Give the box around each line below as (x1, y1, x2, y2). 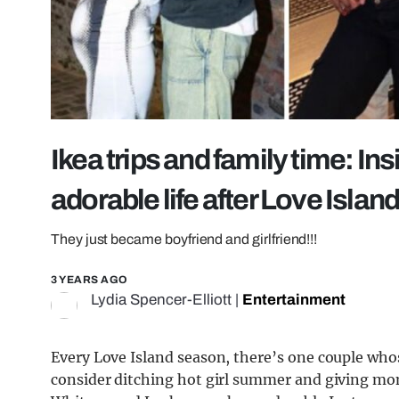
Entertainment (242, 291, 346, 309)
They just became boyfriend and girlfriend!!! (51, 232, 318, 248)
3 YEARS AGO (51, 273, 128, 287)
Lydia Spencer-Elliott (91, 291, 232, 309)
